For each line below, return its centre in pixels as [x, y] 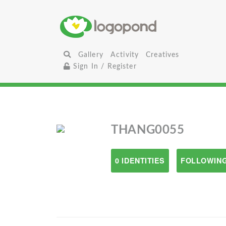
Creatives [163, 55]
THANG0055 [148, 130]
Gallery [91, 55]
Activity [125, 55]
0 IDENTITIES [140, 160]
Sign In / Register [103, 66]
